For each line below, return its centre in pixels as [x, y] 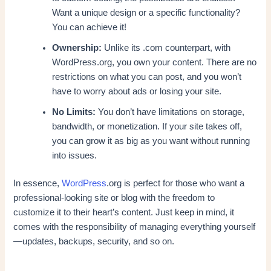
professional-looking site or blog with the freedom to [114, 198]
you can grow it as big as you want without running [151, 141]
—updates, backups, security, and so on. [94, 241]
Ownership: [77, 47]
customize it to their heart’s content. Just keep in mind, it [124, 212]
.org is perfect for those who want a [176, 183]
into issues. [75, 155]
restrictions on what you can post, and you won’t [147, 77]
